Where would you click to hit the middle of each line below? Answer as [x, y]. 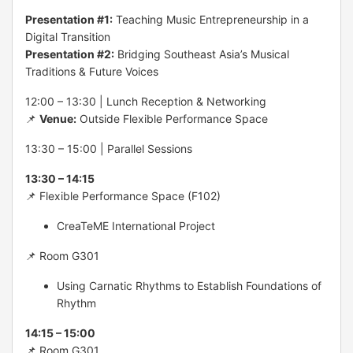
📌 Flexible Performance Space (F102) [123, 195]
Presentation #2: [70, 54]
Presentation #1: [69, 19]
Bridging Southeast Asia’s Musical [202, 54]
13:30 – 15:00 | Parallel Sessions [109, 148]
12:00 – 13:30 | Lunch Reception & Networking [146, 101]
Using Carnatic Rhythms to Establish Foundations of [189, 285]
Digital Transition [68, 36]
